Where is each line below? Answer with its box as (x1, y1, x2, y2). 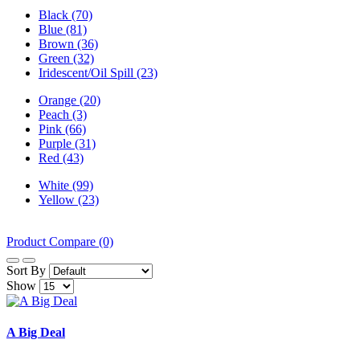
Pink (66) (39, 122, 86, 137)
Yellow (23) (39, 193, 99, 207)
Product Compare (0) (6, 235, 113, 249)
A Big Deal (6, 325, 65, 340)
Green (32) (39, 51, 94, 66)
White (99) (39, 178, 93, 193)
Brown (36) (39, 37, 98, 51)
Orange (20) (39, 93, 100, 108)
